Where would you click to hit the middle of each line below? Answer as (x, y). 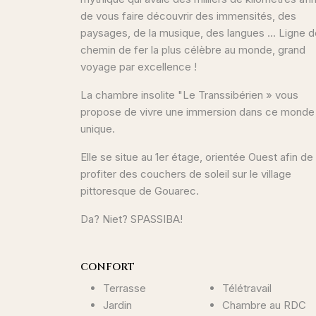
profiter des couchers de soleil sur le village (186, 174)
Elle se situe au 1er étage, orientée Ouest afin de (197, 157)
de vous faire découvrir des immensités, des (188, 16)
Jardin (117, 305)
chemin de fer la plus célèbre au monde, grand (193, 50)
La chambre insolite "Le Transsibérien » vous (189, 95)
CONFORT (108, 267)
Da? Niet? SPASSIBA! (132, 219)
